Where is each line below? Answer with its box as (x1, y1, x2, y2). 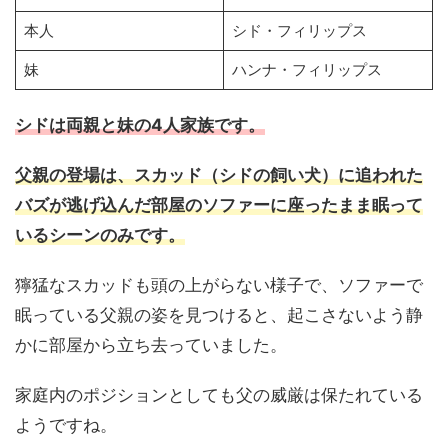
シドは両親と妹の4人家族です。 (15, 115, 265, 135)
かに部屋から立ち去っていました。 (15, 335, 287, 355)
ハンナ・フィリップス (231, 60, 382, 79)
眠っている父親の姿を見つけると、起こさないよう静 (15, 305, 423, 325)
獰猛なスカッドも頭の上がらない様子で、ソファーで (15, 275, 423, 295)
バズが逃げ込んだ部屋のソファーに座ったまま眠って (15, 195, 423, 215)
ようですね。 (15, 415, 117, 435)
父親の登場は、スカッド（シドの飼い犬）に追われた (15, 165, 423, 185)
